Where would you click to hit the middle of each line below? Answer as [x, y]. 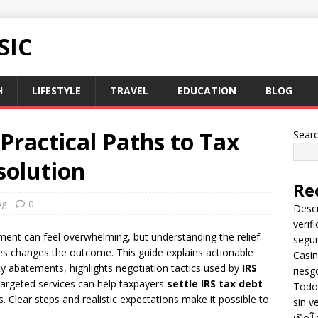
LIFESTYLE [56, 91]
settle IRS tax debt [215, 284]
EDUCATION [207, 91]
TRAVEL [129, 91]
